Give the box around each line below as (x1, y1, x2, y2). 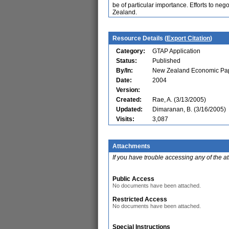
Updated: (116, 106, 143, 113)
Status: (116, 57, 137, 64)
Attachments (112, 143, 150, 150)
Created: (116, 96, 142, 103)
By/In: (116, 67, 133, 74)
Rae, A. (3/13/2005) (152, 96, 206, 103)
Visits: (116, 116, 134, 123)
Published (152, 57, 180, 64)
